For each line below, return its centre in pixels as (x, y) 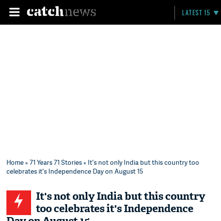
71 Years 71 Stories (56, 162)
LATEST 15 (196, 13)
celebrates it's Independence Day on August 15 (75, 171)
